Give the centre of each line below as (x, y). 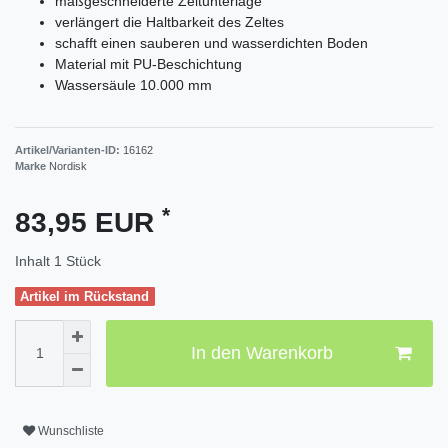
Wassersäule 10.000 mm (133, 84)
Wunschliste (71, 430)
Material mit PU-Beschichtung (148, 63)
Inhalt (34, 261)
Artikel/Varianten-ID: (69, 150)
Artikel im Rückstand (85, 297)
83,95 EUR (88, 223)
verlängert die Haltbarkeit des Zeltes (169, 21)
